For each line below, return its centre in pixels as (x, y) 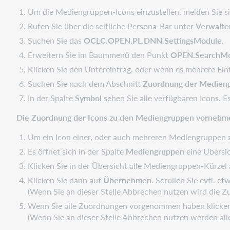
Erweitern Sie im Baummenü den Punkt (99, 54)
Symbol (90, 98)
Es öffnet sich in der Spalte (77, 151)
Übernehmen (128, 180)
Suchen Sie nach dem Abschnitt (85, 83)
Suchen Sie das (56, 40)
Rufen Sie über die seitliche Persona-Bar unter (112, 26)
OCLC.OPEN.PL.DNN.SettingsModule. (154, 40)
